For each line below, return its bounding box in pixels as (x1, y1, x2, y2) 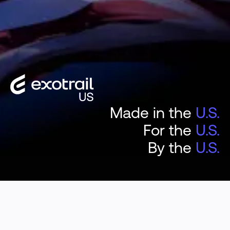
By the (148, 139, 196, 156)
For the (143, 121, 196, 139)
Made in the (110, 104, 196, 121)
